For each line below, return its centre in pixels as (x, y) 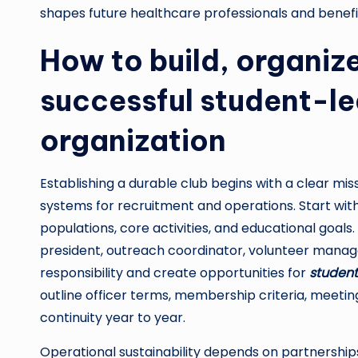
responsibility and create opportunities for (175, 273)
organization (133, 141)
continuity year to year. (113, 318)
